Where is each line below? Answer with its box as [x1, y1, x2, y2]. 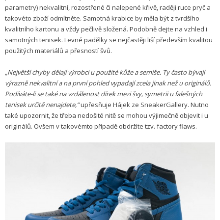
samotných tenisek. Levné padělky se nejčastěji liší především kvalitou [5, 35, 213, 45]
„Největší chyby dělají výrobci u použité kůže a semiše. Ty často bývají [5, 68, 205, 77]
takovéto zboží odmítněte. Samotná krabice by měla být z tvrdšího [5, 14, 201, 23]
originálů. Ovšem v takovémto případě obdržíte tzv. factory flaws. [5, 122, 197, 131]
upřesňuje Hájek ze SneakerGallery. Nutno [79, 100, 209, 110]
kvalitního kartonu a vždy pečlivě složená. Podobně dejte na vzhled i [5, 25, 207, 34]
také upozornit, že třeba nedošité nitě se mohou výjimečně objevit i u [5, 111, 208, 120]
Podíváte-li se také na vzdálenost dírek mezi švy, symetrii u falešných [5, 89, 202, 99]
